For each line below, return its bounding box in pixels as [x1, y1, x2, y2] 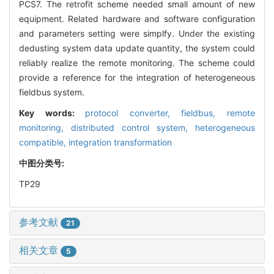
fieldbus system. [19, 86, 84, 97]
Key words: [19, 107, 86, 118]
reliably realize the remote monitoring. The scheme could [19, 57, 255, 68]
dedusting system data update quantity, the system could [19, 42, 255, 53]
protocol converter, [85, 107, 182, 118]
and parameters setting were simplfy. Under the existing [19, 28, 255, 39]
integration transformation [68, 136, 172, 147]
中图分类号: [19, 157, 66, 168]
